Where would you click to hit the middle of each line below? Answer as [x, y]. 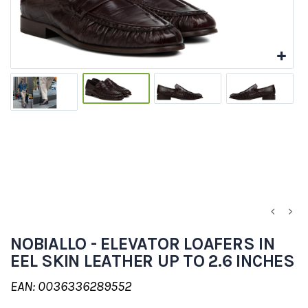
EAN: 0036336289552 [71, 287]
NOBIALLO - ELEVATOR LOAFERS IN [143, 244]
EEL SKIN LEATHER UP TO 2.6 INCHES [153, 261]
